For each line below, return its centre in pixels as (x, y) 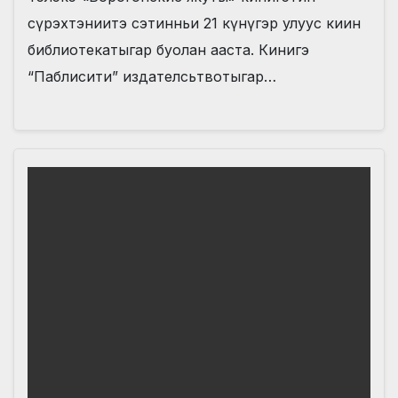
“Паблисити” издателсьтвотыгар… (152, 76)
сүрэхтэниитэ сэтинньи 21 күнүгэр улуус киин (194, 23)
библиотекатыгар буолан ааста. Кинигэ (168, 49)
